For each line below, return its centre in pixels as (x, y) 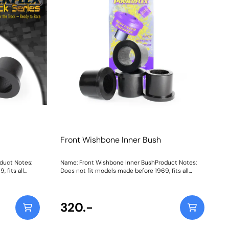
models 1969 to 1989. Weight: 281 (107, 179)
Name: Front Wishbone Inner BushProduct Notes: (128, 163)
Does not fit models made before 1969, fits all (124, 171)
